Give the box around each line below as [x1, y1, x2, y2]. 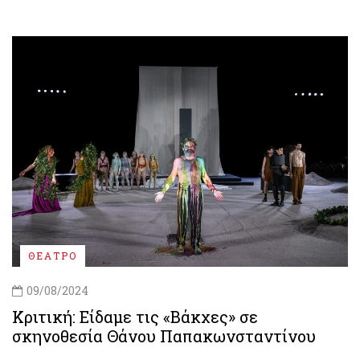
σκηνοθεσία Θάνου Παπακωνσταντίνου [12, 325, 316, 347]
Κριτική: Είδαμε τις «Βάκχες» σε [12, 306, 258, 328]
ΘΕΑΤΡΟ [28, 249, 77, 263]
